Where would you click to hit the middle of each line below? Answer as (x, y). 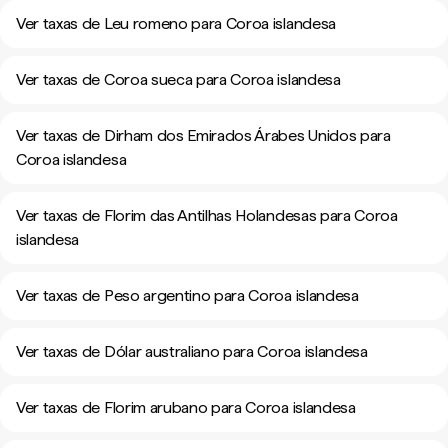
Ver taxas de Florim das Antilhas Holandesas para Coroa (207, 215)
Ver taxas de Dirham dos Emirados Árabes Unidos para (203, 135)
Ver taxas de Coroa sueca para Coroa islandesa (178, 79)
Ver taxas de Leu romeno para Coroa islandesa (176, 23)
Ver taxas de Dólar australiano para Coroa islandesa (192, 351)
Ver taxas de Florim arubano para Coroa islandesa (186, 407)
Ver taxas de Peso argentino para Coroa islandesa (187, 295)
